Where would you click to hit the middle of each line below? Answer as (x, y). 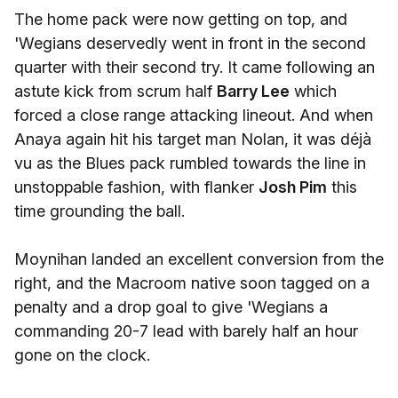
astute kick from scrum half (115, 91)
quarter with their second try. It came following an (195, 67)
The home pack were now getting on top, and (181, 19)
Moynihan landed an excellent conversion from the (199, 259)
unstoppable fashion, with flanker (136, 187)
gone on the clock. (82, 355)
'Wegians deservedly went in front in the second (190, 43)
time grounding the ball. (99, 211)
